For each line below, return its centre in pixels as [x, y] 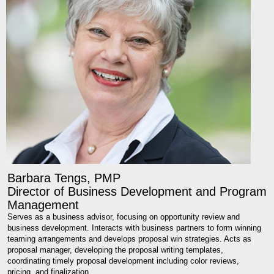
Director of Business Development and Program [137, 192]
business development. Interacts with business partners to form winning [134, 228]
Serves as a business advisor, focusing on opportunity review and [124, 217]
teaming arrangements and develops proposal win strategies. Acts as [129, 239]
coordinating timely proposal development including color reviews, [123, 261]
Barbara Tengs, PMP [64, 178]
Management [43, 205]
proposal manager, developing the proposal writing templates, [115, 250]
